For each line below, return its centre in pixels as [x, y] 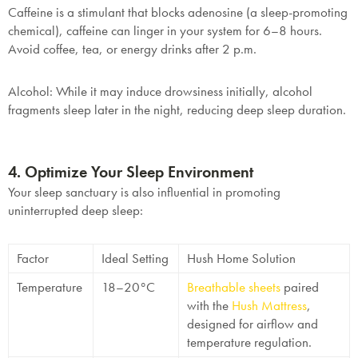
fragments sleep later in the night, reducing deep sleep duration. [177, 110]
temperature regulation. [249, 342]
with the [209, 306]
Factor [33, 259]
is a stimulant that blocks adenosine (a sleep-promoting [200, 12]
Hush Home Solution [241, 259]
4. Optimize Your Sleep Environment [131, 172]
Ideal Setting [135, 259]
